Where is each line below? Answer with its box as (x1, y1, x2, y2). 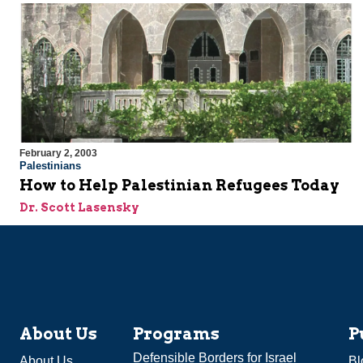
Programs (133, 324, 220, 344)
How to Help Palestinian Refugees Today (19, 177, 340, 194)
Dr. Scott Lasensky (19, 201, 139, 215)
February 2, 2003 (19, 147, 97, 160)
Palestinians (19, 160, 81, 173)
